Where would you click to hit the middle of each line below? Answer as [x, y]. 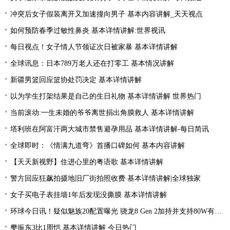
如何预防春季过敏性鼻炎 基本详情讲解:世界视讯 [88, 31]
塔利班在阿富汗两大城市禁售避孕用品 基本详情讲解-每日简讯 [110, 129]
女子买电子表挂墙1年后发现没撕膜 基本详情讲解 [89, 195]
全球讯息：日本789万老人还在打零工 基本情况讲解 [92, 63]
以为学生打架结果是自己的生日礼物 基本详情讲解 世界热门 [106, 96]
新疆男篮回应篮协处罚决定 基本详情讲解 [76, 80]
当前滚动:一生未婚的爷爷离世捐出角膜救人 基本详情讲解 [102, 113]
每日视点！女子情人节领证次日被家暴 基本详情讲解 [94, 47]
